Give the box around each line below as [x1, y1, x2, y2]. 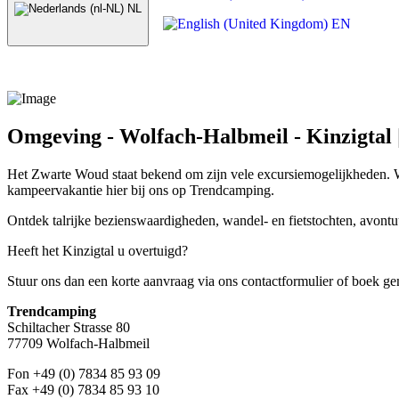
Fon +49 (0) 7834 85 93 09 [7, 365, 160, 381]
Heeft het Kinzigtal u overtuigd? [7, 242, 188, 258]
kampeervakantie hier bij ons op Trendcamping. [7, 182, 274, 198]
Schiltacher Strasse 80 [7, 319, 130, 335]
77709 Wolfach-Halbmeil [7, 335, 150, 351]
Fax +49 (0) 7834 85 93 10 [7, 381, 159, 397]
